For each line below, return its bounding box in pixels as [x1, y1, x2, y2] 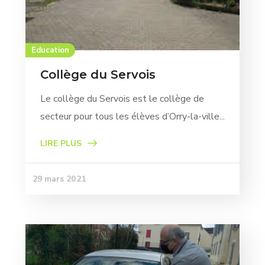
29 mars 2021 [32, 173, 86, 185]
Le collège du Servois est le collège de [40, 92, 204, 105]
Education [31, 44, 70, 56]
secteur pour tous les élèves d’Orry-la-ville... [40, 109, 225, 123]
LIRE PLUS [40, 137, 82, 149]
